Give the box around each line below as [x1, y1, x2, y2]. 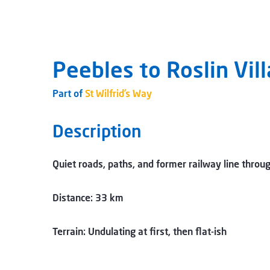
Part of [52, 86, 85, 100]
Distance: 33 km [52, 190, 124, 204]
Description [52, 119, 142, 142]
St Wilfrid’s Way [85, 86, 152, 100]
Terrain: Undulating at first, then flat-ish [52, 224, 227, 238]
